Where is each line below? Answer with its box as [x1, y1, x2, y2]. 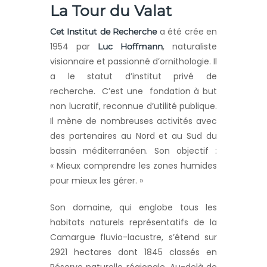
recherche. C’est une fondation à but [50, 85, 217, 98]
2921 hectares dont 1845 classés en [50, 246, 217, 259]
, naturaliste [163, 41, 217, 53]
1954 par [50, 41, 98, 53]
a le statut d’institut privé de [50, 70, 217, 83]
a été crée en [157, 26, 218, 38]
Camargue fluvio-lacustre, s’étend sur [50, 231, 217, 244]
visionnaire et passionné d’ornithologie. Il [50, 55, 217, 68]
